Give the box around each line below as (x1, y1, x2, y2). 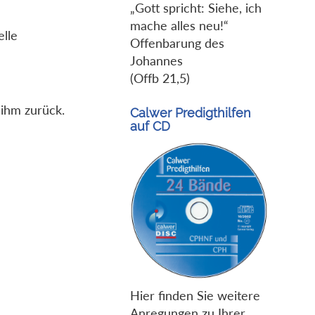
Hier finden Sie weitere (129, 287, 260, 303)
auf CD (129, 118, 170, 134)
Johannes (129, 53, 183, 68)
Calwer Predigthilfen (129, 105, 251, 120)
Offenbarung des (129, 35, 224, 51)
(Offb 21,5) (129, 70, 190, 86)
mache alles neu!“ (129, 18, 229, 33)
